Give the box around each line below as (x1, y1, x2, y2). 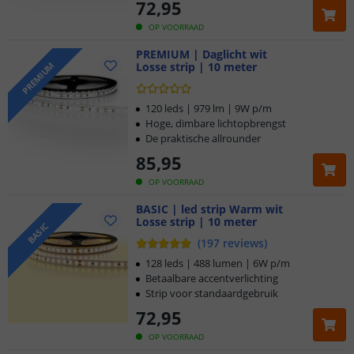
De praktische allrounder (145, 131, 261, 145)
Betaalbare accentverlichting (145, 271, 278, 285)
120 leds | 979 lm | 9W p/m (145, 101, 272, 115)
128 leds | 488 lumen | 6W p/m (145, 256, 290, 270)
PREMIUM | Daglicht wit (136, 47, 267, 62)
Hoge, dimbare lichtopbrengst (145, 116, 286, 130)
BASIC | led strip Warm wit (136, 201, 283, 217)
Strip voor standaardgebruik (145, 286, 278, 300)
